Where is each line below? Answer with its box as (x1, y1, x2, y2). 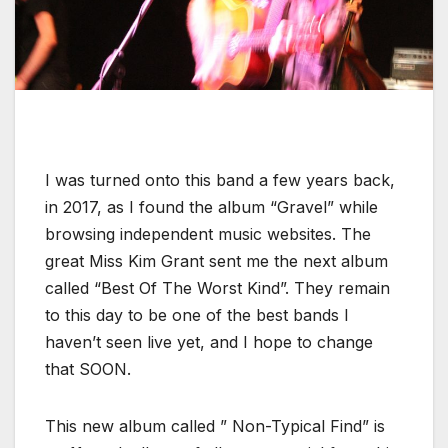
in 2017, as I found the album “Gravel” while (45, 196, 378, 217)
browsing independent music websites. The (45, 223, 371, 244)
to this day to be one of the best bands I (45, 304, 349, 325)
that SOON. (45, 358, 131, 379)
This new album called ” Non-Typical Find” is (45, 415, 385, 436)
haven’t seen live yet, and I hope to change (45, 331, 373, 352)
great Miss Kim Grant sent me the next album (45, 250, 388, 271)
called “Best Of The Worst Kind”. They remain (45, 277, 390, 298)
